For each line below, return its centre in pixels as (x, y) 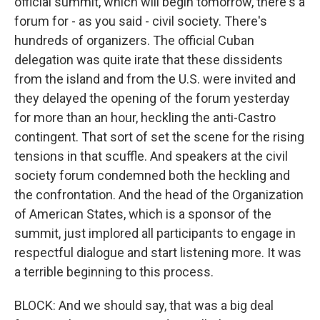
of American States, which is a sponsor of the (143, 214)
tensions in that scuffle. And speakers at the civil (151, 156)
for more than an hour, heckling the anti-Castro (145, 117)
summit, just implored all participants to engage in (155, 233)
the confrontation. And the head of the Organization (159, 195)
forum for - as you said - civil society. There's (141, 21)
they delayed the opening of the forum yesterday (152, 98)
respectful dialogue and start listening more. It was (158, 252)
